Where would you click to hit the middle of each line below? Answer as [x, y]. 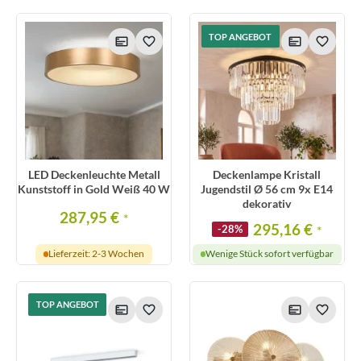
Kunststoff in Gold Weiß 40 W [94, 189]
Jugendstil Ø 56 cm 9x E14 [267, 189]
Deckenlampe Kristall [267, 175]
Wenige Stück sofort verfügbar [270, 254]
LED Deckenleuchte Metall [94, 175]
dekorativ [267, 204]
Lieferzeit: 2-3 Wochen [97, 254]
